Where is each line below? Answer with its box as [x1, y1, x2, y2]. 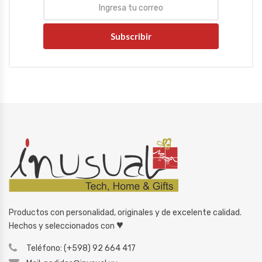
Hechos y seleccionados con [9, 221, 116, 232]
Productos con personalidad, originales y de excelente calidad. [9, 208, 242, 218]
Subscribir [111, 31, 151, 42]
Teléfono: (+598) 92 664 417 [26, 243, 136, 254]
